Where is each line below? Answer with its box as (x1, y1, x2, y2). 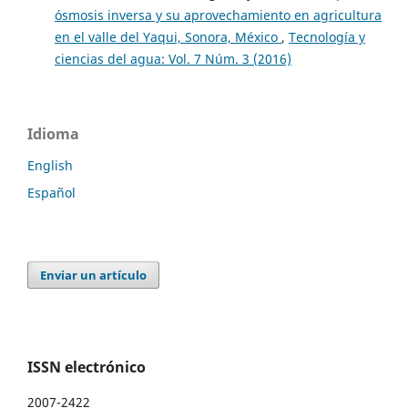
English (27, 157, 73, 174)
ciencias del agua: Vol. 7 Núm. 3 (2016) (54, 50, 291, 68)
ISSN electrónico (27, 357, 146, 378)
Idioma (27, 124, 79, 145)
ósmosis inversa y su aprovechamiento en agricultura (54, 6, 382, 25)
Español (27, 183, 76, 201)
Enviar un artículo (40, 266, 148, 283)
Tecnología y (288, 28, 365, 46)
